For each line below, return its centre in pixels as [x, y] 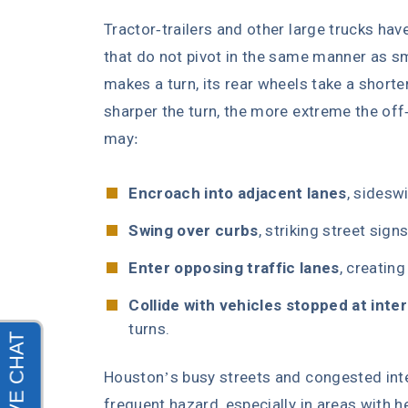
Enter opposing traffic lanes [234, 268]
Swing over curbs [194, 230]
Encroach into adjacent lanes [238, 193]
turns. [149, 329]
